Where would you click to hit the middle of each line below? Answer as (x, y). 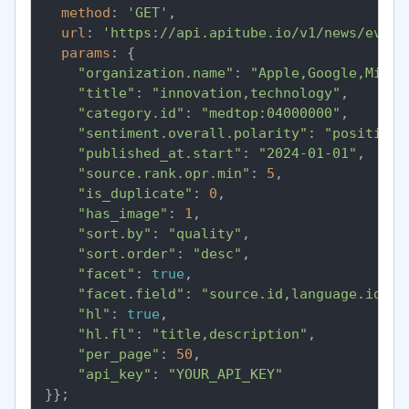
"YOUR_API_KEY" (225, 374)
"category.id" (131, 113)
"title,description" (230, 334)
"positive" (365, 133)
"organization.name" (156, 73)
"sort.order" (127, 254)
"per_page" (119, 354)
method (86, 13)
